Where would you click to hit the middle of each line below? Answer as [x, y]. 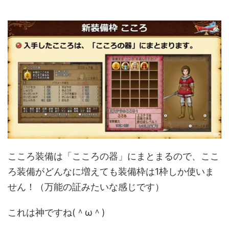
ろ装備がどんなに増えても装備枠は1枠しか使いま [111, 171]
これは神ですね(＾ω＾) [56, 212]
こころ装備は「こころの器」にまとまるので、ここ [113, 156]
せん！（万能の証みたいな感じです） [86, 187]
